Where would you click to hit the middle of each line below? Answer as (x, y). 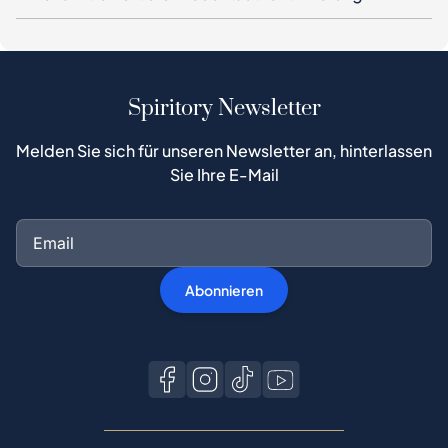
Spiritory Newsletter (224, 108)
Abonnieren (224, 290)
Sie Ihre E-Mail (224, 174)
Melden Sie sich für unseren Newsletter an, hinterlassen (224, 150)
